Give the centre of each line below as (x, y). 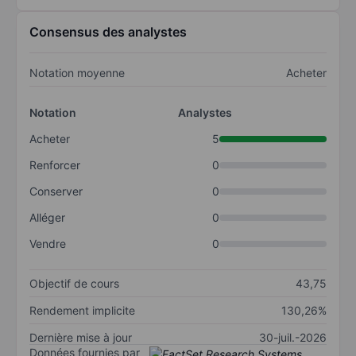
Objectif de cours (74, 284)
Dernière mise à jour (81, 338)
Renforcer (55, 165)
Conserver (56, 192)
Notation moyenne (77, 73)
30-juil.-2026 (293, 338)
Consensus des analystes (108, 32)
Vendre (48, 244)
